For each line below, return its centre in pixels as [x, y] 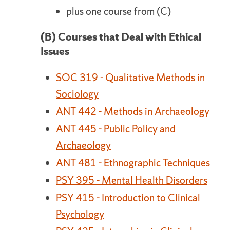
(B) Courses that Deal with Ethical [121, 37]
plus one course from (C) [119, 11]
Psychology [80, 214]
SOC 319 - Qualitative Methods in [130, 78]
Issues [55, 51]
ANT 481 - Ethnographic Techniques [133, 163]
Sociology [77, 94]
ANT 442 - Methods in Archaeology [133, 111]
